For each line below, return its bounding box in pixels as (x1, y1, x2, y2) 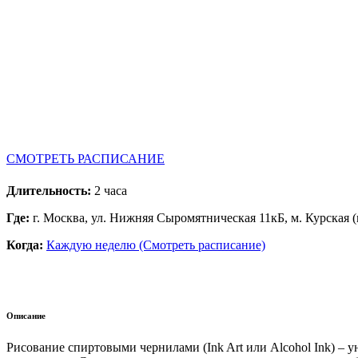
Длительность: (6, 183, 94, 197)
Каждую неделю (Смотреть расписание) (46, 237, 265, 252)
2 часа (94, 183, 127, 197)
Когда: (6, 237, 46, 252)
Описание (6, 310, 46, 320)
